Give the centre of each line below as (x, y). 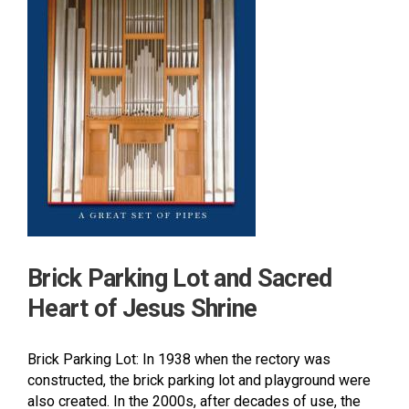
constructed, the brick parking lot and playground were (199, 380)
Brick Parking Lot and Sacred (180, 278)
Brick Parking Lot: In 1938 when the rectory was (179, 359)
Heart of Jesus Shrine (142, 308)
